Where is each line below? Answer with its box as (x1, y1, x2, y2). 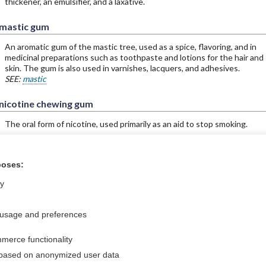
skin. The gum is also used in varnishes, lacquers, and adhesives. (4, 63, 240, 73)
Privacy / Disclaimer (36, 223, 109, 233)
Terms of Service (36, 239, 99, 248)
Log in (134, 223, 157, 233)
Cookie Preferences (134, 239, 208, 248)
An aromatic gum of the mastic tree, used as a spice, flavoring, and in (4, 42, 256, 52)
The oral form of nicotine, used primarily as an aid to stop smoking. (4, 119, 248, 129)
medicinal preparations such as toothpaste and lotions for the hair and (4, 52, 264, 62)
